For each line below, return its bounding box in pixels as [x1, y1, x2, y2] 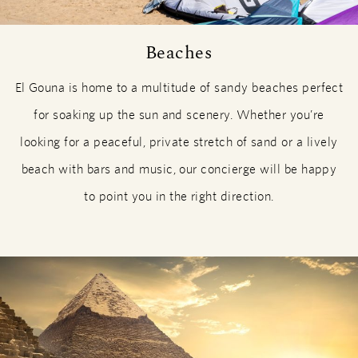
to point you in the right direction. [84, 189, 274, 205]
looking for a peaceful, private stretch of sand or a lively [20, 134, 338, 150]
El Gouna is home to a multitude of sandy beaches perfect [14, 80, 344, 96]
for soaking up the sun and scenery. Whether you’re [34, 107, 324, 123]
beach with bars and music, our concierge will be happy [21, 161, 337, 177]
